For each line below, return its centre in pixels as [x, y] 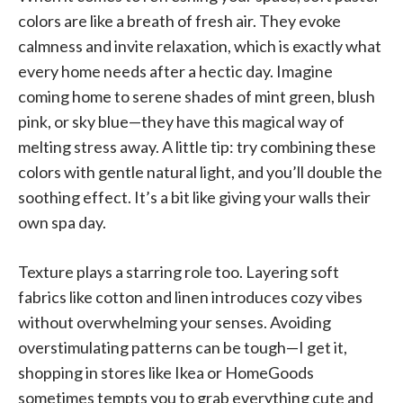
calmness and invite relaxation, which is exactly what [200, 45]
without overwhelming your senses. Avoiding [175, 322]
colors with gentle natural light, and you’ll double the [200, 171]
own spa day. [62, 222]
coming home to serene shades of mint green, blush [197, 96]
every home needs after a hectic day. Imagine [175, 71]
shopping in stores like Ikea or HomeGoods [166, 372]
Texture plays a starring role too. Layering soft [179, 271]
